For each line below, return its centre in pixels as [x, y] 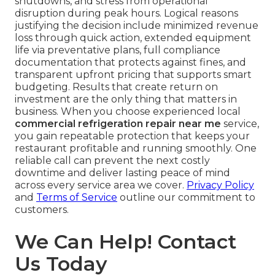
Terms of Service [77, 198]
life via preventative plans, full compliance [118, 50]
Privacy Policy [220, 185]
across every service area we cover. [101, 185]
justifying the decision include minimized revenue [137, 26]
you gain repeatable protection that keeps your [132, 136]
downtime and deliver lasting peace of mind [122, 173]
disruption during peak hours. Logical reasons [126, 14]
